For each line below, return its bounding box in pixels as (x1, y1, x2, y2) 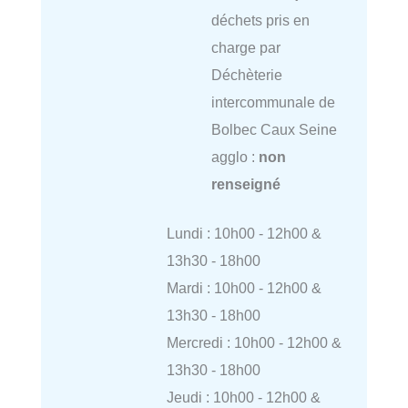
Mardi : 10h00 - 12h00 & (166, 280, 321, 297)
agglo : (210, 148, 259, 165)
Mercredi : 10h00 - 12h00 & (166, 334, 342, 352)
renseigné (210, 175, 280, 192)
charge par (210, 38, 280, 56)
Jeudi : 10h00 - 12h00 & (166, 389, 321, 406)
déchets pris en (210, 11, 310, 28)
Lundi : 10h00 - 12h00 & (166, 225, 321, 242)
